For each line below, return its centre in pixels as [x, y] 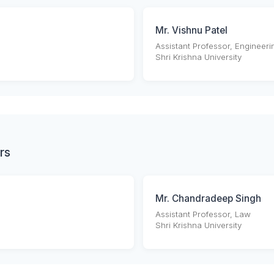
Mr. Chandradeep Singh [208, 199]
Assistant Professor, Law [203, 214]
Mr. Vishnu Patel [191, 31]
